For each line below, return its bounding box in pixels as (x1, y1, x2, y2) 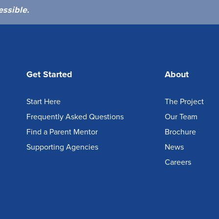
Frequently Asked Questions (26, 111, 124, 122)
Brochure (164, 127, 196, 137)
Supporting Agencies (26, 142, 98, 152)
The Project (164, 96, 204, 107)
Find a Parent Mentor (26, 127, 98, 137)
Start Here (26, 96, 61, 107)
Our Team (164, 111, 197, 122)
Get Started (26, 68, 72, 80)
